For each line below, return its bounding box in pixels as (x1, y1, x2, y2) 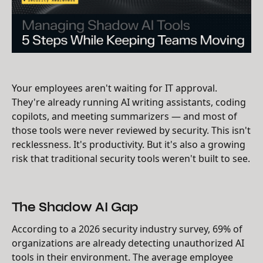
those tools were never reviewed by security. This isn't (12, 123, 251, 137)
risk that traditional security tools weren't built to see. (12, 151, 250, 165)
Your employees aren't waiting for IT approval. (12, 81, 217, 95)
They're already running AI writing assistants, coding (12, 95, 246, 109)
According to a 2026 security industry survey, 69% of (12, 222, 242, 235)
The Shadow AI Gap (12, 198, 138, 215)
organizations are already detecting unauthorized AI (12, 236, 244, 249)
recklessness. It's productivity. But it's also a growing (12, 137, 245, 151)
